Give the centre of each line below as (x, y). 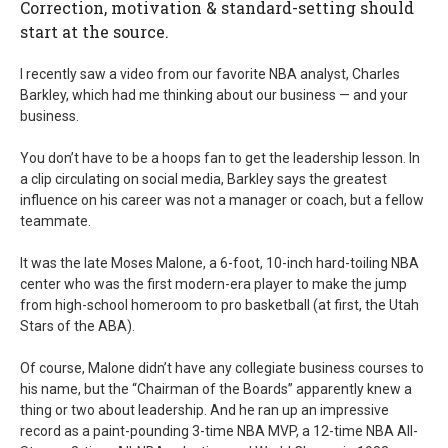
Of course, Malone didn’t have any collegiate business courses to (222, 368)
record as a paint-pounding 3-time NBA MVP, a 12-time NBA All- (219, 431)
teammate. (55, 221)
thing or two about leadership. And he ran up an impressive (204, 410)
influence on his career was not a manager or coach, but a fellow (222, 200)
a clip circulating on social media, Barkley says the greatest (203, 179)
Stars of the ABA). (77, 326)
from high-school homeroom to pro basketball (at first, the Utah (219, 305)
